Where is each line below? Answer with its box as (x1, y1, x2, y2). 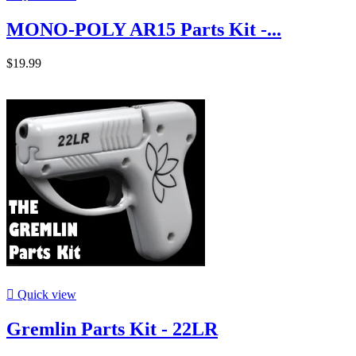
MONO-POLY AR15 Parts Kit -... (6, 19, 281, 41)
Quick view (14, 288, 76, 301)
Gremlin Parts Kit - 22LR (6, 318, 218, 339)
